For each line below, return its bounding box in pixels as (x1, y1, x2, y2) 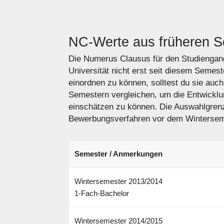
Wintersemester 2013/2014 (74, 177, 162, 186)
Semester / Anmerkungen (74, 149, 162, 158)
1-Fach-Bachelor (74, 189, 129, 198)
